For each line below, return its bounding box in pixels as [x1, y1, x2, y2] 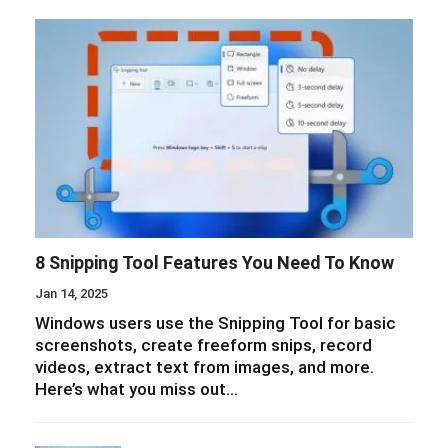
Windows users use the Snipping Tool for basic [35, 313, 396, 333]
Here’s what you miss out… [35, 379, 238, 399]
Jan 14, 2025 [35, 286, 108, 301]
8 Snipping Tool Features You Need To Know [35, 252, 394, 273]
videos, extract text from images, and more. [35, 357, 374, 377]
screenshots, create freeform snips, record [35, 335, 372, 355]
